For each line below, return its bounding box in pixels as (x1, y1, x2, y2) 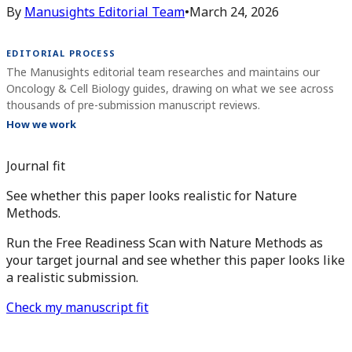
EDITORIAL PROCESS (6, 47, 116, 60)
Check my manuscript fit (6, 299, 148, 316)
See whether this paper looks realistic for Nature (6, 187, 297, 204)
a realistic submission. (6, 269, 138, 286)
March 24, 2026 (189, 3, 279, 21)
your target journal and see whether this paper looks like (6, 251, 345, 269)
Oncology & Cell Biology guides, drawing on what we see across (6, 80, 334, 96)
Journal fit (6, 157, 65, 174)
